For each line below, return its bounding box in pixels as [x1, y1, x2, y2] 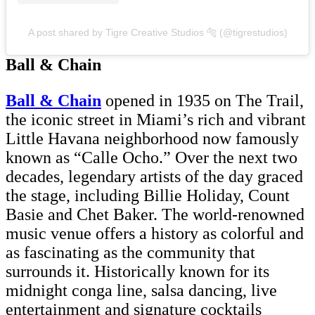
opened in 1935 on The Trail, [105, 91, 304, 110]
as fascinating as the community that [6, 243, 255, 262]
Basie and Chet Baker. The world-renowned [6, 205, 304, 224]
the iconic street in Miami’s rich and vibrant [6, 110, 306, 129]
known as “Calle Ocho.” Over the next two [6, 148, 297, 167]
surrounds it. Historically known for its [6, 262, 269, 281]
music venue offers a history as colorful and [6, 224, 304, 243]
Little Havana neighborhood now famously [6, 129, 299, 148]
